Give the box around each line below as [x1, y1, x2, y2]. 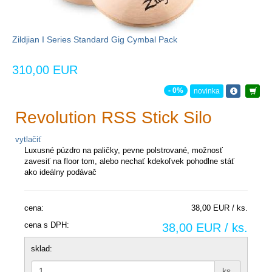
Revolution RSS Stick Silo [15, 107, 212, 127]
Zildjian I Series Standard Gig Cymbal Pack [12, 34, 177, 44]
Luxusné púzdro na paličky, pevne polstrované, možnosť [24, 145, 223, 155]
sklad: [31, 243, 52, 253]
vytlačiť [15, 134, 41, 144]
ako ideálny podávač [24, 167, 97, 177]
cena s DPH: [24, 220, 69, 229]
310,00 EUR [12, 63, 78, 76]
